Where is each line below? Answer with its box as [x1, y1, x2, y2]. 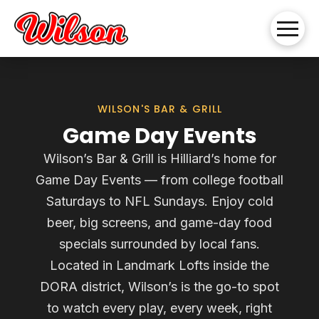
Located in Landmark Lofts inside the [50, 258, 269, 273]
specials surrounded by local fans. [59, 236, 260, 251]
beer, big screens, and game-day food [47, 215, 272, 230]
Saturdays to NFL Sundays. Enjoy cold [46, 194, 273, 209]
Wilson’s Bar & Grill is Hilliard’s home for [43, 151, 276, 166]
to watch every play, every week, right [47, 300, 272, 315]
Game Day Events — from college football [36, 172, 283, 187]
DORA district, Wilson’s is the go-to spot [40, 279, 279, 294]
